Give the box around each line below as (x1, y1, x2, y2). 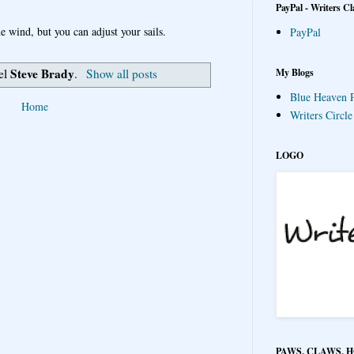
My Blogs (276, 65, 314, 79)
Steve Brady (10, 65, 75, 83)
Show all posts (85, 66, 157, 82)
